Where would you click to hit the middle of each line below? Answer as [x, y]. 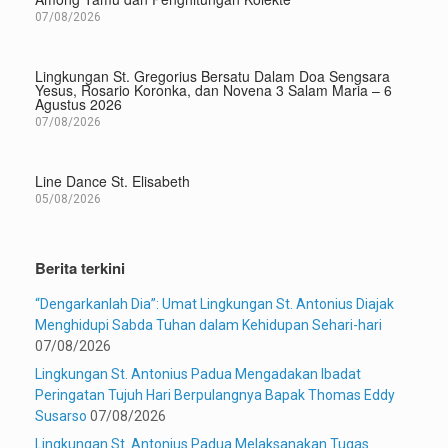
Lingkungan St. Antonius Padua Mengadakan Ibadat [198, 374]
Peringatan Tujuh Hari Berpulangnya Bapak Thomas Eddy [215, 395]
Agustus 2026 [78, 104]
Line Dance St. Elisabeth [112, 181]
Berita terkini [80, 268]
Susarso [61, 416]
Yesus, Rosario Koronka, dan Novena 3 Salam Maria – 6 [213, 90]
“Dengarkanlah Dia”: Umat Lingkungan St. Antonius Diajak [214, 304]
